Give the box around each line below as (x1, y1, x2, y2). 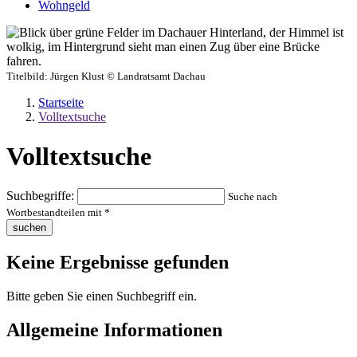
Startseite (38, 96, 84, 110)
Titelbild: (6, 70, 50, 83)
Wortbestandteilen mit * (6, 206, 110, 219)
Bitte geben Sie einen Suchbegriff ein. (6, 288, 197, 303)
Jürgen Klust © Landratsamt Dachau (50, 70, 206, 83)
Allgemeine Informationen (6, 319, 222, 340)
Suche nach (228, 190, 277, 203)
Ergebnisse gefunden (55, 252, 229, 273)
